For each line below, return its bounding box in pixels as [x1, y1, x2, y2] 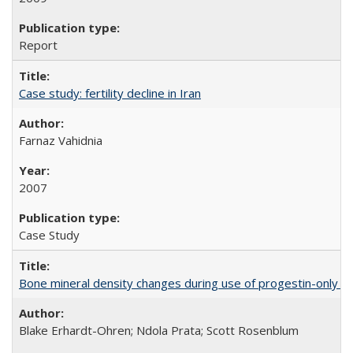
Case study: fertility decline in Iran [19, 85, 201, 101]
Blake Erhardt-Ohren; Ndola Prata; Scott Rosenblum [19, 322, 299, 338]
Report [19, 37, 58, 53]
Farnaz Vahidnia [19, 132, 102, 148]
